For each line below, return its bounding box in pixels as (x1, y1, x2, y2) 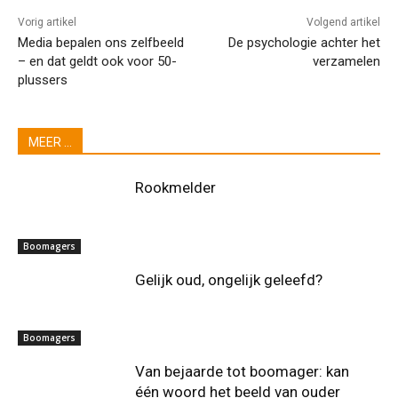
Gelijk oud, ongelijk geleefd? (135, 270, 323, 289)
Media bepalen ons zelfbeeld (18, 35, 184, 52)
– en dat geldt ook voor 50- (18, 53, 177, 70)
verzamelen (312, 53, 380, 70)
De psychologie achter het (227, 35, 380, 52)
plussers (18, 72, 68, 89)
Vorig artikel (18, 16, 76, 29)
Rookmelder (135, 179, 217, 197)
